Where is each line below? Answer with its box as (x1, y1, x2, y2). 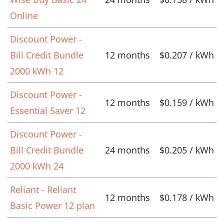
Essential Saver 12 (10, 104, 85, 116)
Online (10, 9, 38, 21)
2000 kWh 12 (10, 64, 63, 77)
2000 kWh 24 (10, 159, 63, 172)
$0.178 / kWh (159, 191, 214, 203)
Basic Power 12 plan (10, 199, 95, 211)
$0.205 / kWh (159, 143, 214, 156)
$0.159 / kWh (159, 96, 214, 108)
